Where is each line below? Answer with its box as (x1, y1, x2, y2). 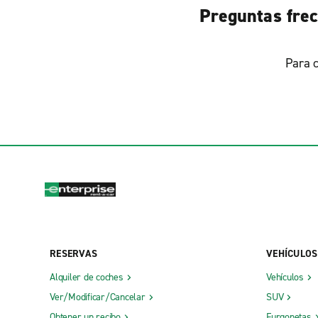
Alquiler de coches (50, 270, 124, 284)
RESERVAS (50, 246, 97, 261)
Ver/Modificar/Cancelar (50, 290, 146, 304)
